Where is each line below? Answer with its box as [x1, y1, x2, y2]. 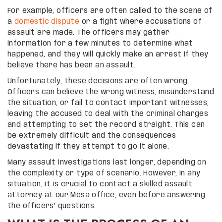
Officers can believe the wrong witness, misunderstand [7, 88, 215, 96]
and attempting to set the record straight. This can [7, 121, 205, 128]
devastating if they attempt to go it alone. [7, 143, 169, 150]
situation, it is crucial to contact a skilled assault [7, 180, 193, 188]
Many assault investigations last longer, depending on [7, 159, 207, 166]
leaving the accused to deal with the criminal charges [7, 110, 209, 117]
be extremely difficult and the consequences [7, 132, 176, 139]
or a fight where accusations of [79, 18, 202, 25]
